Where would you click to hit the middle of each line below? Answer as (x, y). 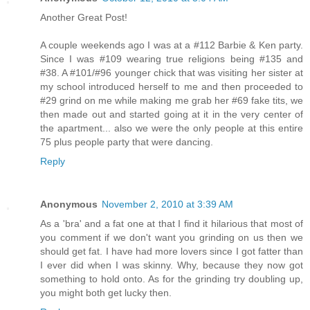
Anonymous (69, 204)
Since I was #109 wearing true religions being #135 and (172, 59)
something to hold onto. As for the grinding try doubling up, (172, 279)
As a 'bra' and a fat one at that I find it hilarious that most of (172, 224)
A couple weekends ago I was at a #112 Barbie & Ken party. (172, 45)
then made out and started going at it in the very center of (172, 115)
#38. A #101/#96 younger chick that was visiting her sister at (172, 73)
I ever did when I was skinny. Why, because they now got (172, 265)
